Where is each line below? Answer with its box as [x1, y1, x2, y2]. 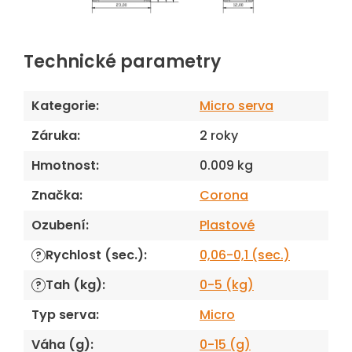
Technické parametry [24, 49, 221, 75]
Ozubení [31, 216, 86, 235]
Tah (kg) [46, 276, 102, 295]
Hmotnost [31, 156, 96, 175]
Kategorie [31, 97, 96, 115]
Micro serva [200, 97, 273, 115]
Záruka [31, 126, 77, 145]
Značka [31, 186, 79, 205]
